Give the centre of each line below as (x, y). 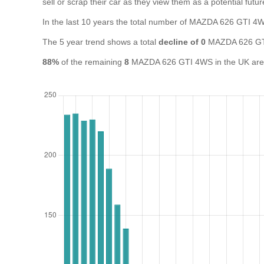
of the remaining (92, 62)
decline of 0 (182, 42)
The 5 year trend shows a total (100, 42)
